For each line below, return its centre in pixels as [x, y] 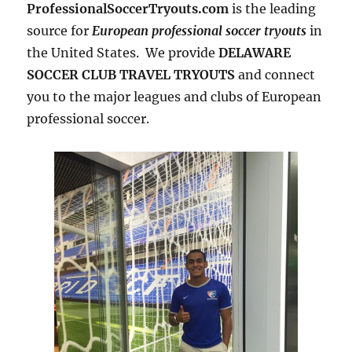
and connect [275, 75]
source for [60, 31]
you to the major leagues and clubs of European [174, 97]
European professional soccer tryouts [200, 31]
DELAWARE [255, 53]
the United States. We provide [123, 53]
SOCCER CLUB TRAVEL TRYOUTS [131, 75]
